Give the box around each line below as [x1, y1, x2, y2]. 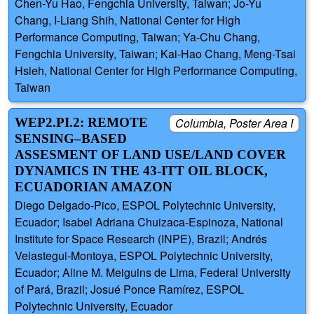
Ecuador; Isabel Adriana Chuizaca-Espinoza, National [15, 214, 283, 231]
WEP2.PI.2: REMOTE [15, 115, 148, 130]
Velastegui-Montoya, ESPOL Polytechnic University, [15, 247, 273, 264]
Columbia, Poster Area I [175, 115, 293, 132]
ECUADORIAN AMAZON [15, 179, 172, 195]
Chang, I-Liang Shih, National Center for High [15, 12, 240, 29]
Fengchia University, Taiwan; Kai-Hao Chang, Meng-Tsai [15, 46, 296, 62]
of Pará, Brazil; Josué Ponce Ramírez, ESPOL [15, 281, 244, 298]
